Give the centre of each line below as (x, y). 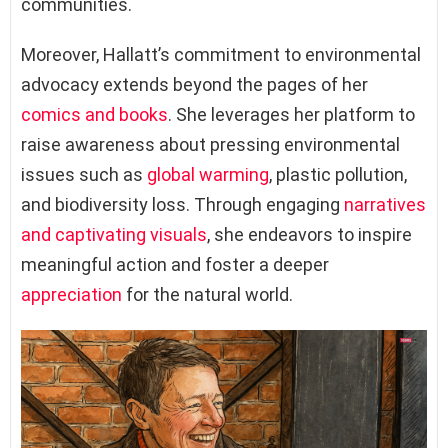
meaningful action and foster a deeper (175, 264)
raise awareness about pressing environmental (210, 144)
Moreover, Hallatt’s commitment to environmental (221, 54)
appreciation (71, 294)
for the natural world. (207, 294)
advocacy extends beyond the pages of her (194, 84)
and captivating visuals (114, 234)
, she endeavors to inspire (309, 234)
